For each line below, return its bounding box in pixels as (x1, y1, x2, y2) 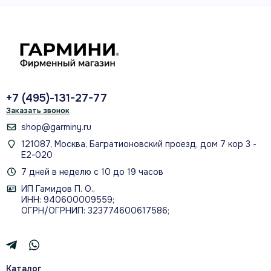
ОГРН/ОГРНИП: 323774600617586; (21, 205, 169, 217)
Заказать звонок (6, 106, 70, 116)
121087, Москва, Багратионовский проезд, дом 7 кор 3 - (21, 139, 256, 150)
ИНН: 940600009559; (21, 194, 114, 206)
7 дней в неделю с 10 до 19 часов (21, 166, 163, 178)
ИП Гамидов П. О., (21, 183, 95, 195)
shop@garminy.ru (21, 122, 91, 133)
